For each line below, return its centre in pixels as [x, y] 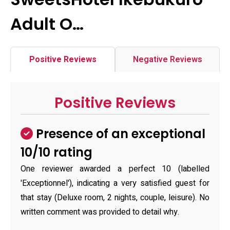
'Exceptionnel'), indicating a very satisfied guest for [115, 183]
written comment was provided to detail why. [100, 212]
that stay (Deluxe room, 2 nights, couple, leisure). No [115, 198]
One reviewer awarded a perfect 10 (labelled [115, 169]
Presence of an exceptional [119, 134]
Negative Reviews [167, 60]
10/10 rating [56, 152]
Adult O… [47, 24]
